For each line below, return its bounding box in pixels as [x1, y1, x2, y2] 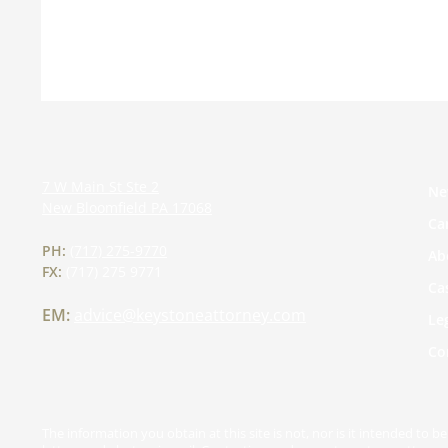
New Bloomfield [42, 198, 147, 217]
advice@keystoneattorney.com [74, 304, 306, 326]
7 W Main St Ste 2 [42, 177, 159, 196]
